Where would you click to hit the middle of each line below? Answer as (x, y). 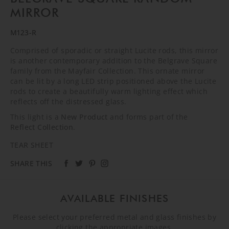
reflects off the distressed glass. (68, 101)
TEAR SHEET (32, 145)
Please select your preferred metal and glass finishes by (114, 217)
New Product (84, 117)
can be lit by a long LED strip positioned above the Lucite (113, 81)
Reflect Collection (42, 127)
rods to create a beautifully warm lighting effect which (109, 91)
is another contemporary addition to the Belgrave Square (114, 60)
